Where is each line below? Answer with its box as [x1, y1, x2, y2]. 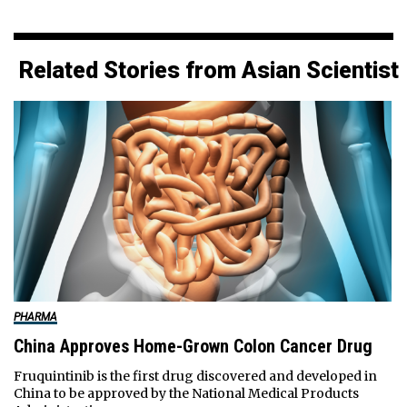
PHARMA [13, 310, 57, 323]
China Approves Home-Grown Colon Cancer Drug [13, 334, 372, 357]
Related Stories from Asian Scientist [19, 56, 399, 84]
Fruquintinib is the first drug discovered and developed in [13, 367, 377, 384]
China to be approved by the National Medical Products [13, 384, 359, 402]
